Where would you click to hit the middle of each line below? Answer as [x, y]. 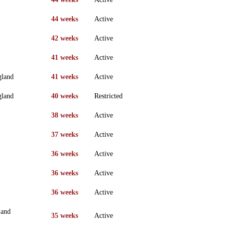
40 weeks [65, 96]
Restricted [108, 96]
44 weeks [65, 19]
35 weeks [65, 215]
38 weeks [65, 115]
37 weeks [65, 134]
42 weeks [65, 38]
